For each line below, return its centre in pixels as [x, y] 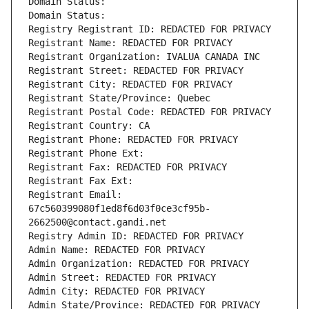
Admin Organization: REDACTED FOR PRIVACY [139, 264]
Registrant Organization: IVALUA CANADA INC [144, 57]
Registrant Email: [75, 195]
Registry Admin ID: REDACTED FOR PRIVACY [136, 236]
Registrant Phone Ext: [86, 153]
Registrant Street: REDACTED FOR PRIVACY [136, 71]
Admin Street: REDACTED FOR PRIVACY [122, 278]
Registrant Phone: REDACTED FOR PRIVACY [133, 140]
